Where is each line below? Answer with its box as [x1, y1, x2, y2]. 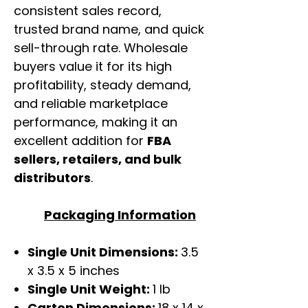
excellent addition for [14, 132, 147, 150]
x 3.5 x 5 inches [27, 262, 120, 280]
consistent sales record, [14, 2, 162, 20]
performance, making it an [14, 113, 177, 131]
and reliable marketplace [14, 95, 168, 113]
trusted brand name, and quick [14, 21, 204, 38]
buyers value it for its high [14, 58, 172, 76]
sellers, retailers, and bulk [14, 151, 181, 168]
